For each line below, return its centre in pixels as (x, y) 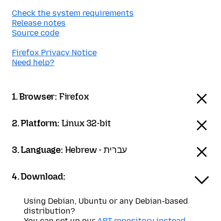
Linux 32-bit (86, 123)
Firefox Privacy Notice (54, 53)
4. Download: (39, 177)
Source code (36, 33)
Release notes (39, 23)
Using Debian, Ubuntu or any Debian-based (106, 201)
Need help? (33, 62)
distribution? (49, 211)
